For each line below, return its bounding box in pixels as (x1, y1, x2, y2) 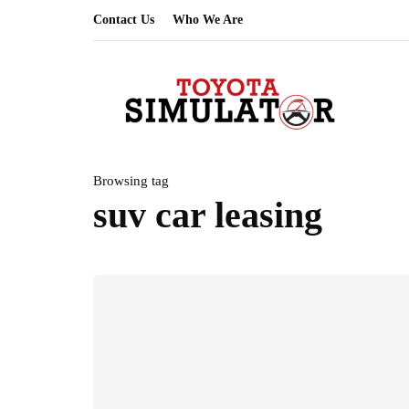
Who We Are (173, 13, 243, 26)
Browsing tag (93, 173, 169, 188)
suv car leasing (93, 194, 322, 236)
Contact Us (93, 13, 154, 26)
